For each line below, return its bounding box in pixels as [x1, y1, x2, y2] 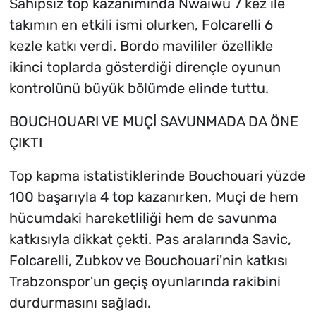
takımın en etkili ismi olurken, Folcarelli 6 [8, 16, 273, 34]
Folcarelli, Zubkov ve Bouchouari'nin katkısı [8, 252, 288, 269]
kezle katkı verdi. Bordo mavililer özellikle [8, 37, 273, 55]
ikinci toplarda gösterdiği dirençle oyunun [8, 59, 281, 76]
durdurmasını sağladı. [8, 294, 151, 312]
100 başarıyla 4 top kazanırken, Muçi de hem [8, 188, 298, 206]
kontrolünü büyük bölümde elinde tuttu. [8, 80, 269, 97]
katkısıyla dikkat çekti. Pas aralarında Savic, [8, 231, 291, 248]
